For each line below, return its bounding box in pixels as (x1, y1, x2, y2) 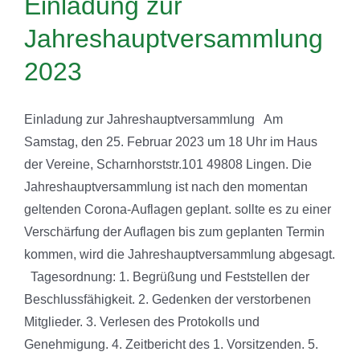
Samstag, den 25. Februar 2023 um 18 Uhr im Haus (24, 134, 317, 149)
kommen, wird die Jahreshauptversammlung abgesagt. (24, 247, 335, 261)
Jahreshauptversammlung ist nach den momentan (24, 179, 308, 194)
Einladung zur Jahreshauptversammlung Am (24, 112, 283, 126)
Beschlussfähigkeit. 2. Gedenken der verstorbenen (24, 292, 311, 306)
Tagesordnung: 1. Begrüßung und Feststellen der (24, 269, 309, 284)
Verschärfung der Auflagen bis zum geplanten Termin (24, 224, 325, 239)
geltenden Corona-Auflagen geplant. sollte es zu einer (24, 202, 331, 216)
